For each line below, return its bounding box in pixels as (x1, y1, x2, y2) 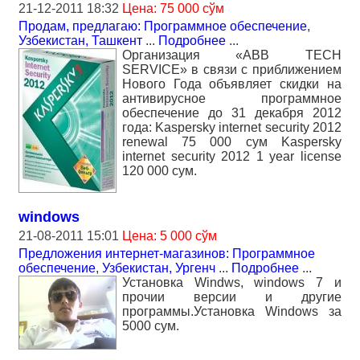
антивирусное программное (122, 91, 342, 105)
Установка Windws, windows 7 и (122, 276, 342, 290)
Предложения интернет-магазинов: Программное (18, 247, 315, 261)
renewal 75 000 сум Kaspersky (122, 134, 342, 149)
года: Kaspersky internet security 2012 (122, 120, 342, 134)
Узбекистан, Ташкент (18, 33, 142, 47)
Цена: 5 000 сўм (122, 229, 217, 243)
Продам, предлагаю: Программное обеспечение (18, 18, 307, 33)
